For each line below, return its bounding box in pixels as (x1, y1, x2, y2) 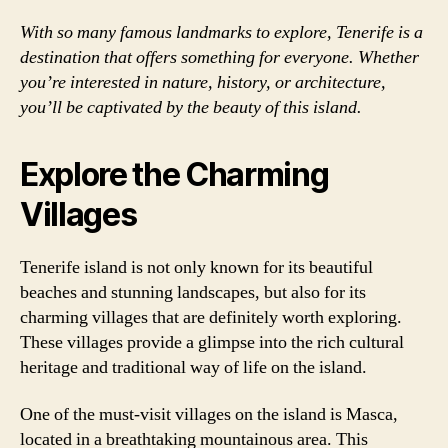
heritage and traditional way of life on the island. (20, 355, 367, 379)
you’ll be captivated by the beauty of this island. (20, 95, 362, 119)
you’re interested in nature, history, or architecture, (20, 70, 386, 94)
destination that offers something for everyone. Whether (20, 45, 419, 69)
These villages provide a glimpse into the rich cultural (20, 330, 404, 354)
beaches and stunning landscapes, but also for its (20, 280, 366, 304)
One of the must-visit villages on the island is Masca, (20, 403, 398, 426)
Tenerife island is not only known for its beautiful (20, 255, 373, 279)
